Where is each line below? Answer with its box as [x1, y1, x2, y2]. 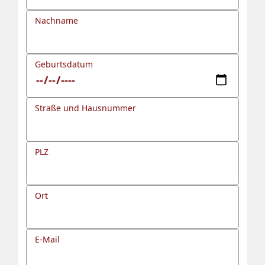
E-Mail [35, 233, 60, 245]
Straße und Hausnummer [35, 102, 136, 114]
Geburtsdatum [35, 58, 93, 70]
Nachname [35, 14, 78, 26]
